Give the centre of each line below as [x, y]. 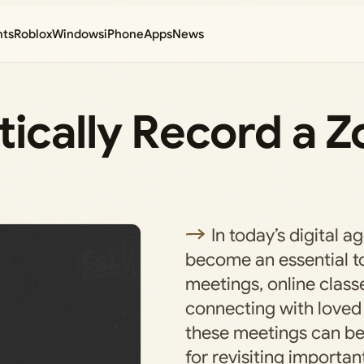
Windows [78, 34]
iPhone [124, 34]
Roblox [33, 34]
